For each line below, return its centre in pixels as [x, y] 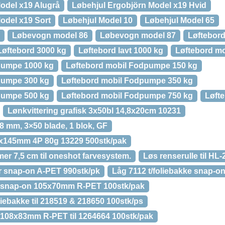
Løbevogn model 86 [50, 35]
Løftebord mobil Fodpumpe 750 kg [127, 96]
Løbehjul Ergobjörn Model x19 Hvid [139, 5]
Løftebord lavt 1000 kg [121, 50]
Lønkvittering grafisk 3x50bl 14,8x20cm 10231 [94, 111]
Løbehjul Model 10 [98, 20]
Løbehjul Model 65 [180, 20]
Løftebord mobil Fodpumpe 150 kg [132, 66]
